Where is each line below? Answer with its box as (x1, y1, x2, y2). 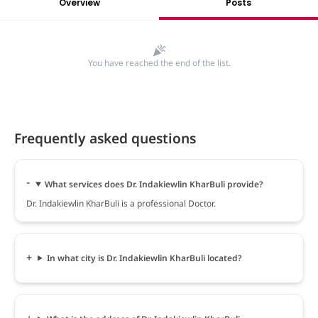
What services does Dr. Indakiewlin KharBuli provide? (44, 177, 263, 190)
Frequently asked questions (14, 128, 196, 148)
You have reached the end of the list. (87, 56, 231, 69)
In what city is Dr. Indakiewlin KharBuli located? (46, 251, 242, 264)
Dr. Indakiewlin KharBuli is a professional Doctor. (26, 197, 216, 209)
